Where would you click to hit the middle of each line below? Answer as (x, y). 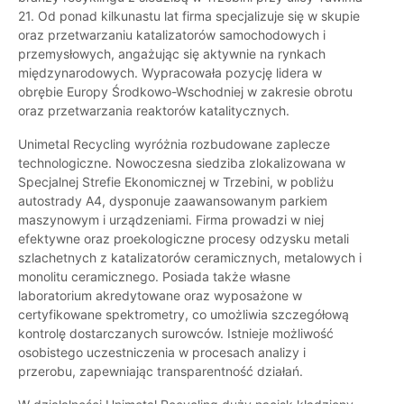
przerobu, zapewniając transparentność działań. (161, 372)
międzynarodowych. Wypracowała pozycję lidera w (170, 73)
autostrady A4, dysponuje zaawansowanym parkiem (173, 201)
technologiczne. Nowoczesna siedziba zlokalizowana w (182, 163)
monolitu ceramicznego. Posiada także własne (154, 277)
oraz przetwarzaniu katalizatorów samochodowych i (172, 35)
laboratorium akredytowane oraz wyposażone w (160, 296)
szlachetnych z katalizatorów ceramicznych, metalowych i (190, 258)
